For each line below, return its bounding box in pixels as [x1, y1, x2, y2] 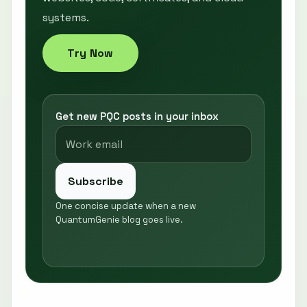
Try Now [67, 45, 114, 60]
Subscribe [68, 173, 123, 188]
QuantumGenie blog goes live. [56, 213, 183, 225]
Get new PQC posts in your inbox [56, 109, 219, 123]
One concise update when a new [56, 199, 196, 212]
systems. [42, 10, 89, 25]
